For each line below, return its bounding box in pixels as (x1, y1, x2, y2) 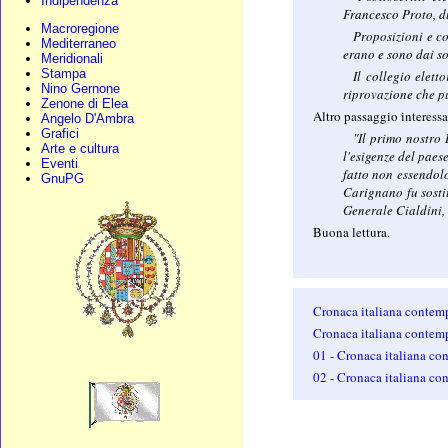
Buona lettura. (313, 222, 391, 241)
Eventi (41, 156, 78, 171)
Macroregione (41, 21, 119, 36)
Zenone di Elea (41, 96, 128, 111)
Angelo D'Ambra (41, 111, 134, 126)
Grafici (41, 126, 79, 141)
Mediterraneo (41, 36, 116, 51)
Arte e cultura (41, 141, 119, 156)
